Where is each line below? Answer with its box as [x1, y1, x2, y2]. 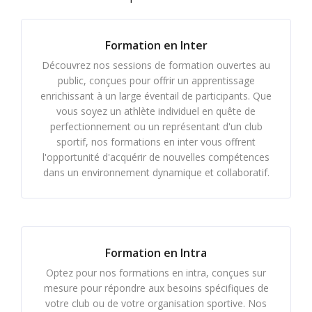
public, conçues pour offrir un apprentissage [57, 74, 255, 87]
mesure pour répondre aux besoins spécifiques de [43, 281, 269, 295]
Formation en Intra [105, 245, 207, 260]
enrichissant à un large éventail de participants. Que [40, 89, 272, 102]
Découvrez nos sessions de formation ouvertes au [42, 58, 270, 72]
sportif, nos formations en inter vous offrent [56, 135, 256, 148]
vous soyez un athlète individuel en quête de [56, 104, 256, 118]
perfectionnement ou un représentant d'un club [49, 120, 263, 133]
